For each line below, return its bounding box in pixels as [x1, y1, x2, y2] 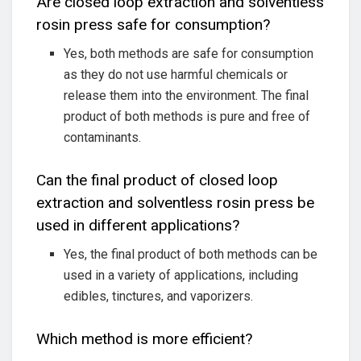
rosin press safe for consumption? [36, 15, 270, 34]
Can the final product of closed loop [36, 170, 278, 189]
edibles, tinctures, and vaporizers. [64, 288, 254, 305]
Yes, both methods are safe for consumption [64, 46, 314, 62]
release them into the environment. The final [64, 88, 309, 104]
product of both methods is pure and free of [64, 109, 311, 125]
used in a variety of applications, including [64, 268, 299, 284]
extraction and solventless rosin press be [36, 193, 314, 212]
